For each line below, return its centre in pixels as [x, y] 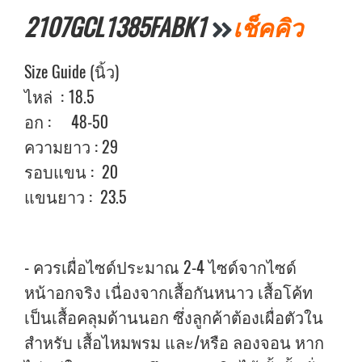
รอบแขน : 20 [71, 172]
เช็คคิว [268, 27]
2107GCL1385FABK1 [118, 27]
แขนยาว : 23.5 [76, 197]
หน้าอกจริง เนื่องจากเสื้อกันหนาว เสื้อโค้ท [168, 292]
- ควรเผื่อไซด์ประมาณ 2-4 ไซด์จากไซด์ [160, 267]
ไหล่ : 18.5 [59, 97]
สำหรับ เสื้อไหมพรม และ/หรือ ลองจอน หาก [174, 342]
